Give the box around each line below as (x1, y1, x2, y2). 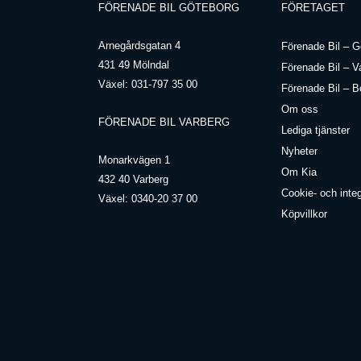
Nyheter (280, 144, 317, 157)
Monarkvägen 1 (98, 153, 170, 166)
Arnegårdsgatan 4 (98, 39, 180, 52)
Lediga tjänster (280, 123, 350, 136)
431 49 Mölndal (98, 58, 169, 71)
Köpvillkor (280, 207, 327, 220)
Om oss (280, 102, 318, 115)
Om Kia (280, 165, 317, 178)
